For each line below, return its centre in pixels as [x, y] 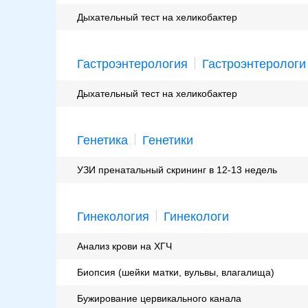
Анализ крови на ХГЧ [124, 246]
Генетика [102, 141]
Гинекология [113, 217]
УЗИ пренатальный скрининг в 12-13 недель [177, 170]
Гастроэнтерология [132, 64]
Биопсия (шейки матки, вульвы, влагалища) [176, 273]
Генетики [168, 141]
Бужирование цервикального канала [159, 299]
